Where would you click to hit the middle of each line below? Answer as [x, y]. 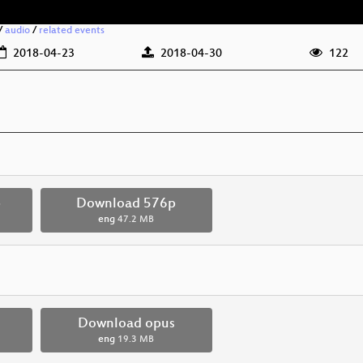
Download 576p [126, 204]
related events [72, 31]
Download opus [126, 324]
